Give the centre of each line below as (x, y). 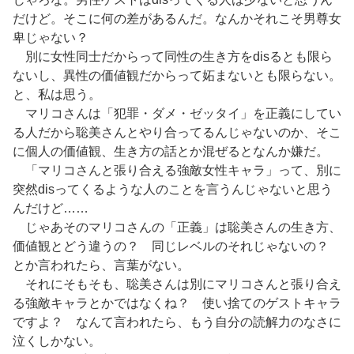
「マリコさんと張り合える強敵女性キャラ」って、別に (177, 171)
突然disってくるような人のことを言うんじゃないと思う (173, 190)
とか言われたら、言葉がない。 (101, 265)
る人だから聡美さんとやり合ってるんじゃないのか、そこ (177, 133)
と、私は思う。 (57, 95)
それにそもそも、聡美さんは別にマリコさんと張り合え (177, 284)
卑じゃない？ (51, 38)
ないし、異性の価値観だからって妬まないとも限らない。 (177, 76)
